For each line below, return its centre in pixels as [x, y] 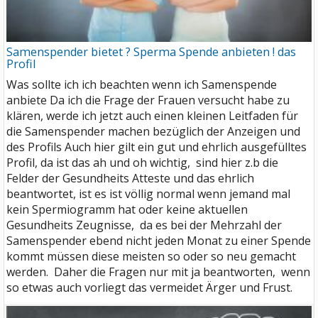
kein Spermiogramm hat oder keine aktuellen [127, 210]
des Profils [35, 147]
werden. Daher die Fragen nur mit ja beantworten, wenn [158, 272]
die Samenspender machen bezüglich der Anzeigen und [153, 132]
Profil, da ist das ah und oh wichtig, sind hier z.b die [142, 163]
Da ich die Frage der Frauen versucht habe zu [170, 100]
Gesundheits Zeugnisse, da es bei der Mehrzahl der [144, 225]
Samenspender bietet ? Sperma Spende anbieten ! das [151, 52]
